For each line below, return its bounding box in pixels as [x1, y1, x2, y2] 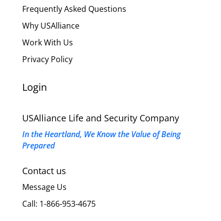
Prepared [22, 140, 55, 151]
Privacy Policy [22, 53, 73, 65]
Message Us [22, 181, 67, 192]
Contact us [22, 164, 66, 177]
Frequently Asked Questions [22, 3, 126, 14]
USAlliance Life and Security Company [22, 111, 179, 124]
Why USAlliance [22, 20, 79, 31]
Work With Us [22, 37, 73, 48]
